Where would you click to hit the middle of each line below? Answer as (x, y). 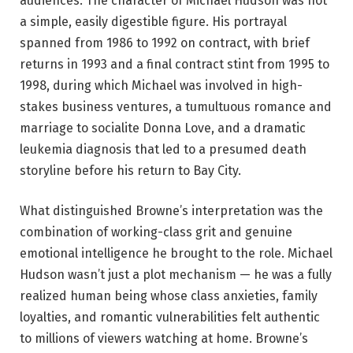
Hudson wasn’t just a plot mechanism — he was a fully (176, 275)
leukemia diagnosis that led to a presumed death (163, 149)
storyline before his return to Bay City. (130, 170)
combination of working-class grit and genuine (156, 232)
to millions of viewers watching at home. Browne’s (164, 339)
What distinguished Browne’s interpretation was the (171, 211)
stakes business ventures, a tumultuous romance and (176, 106)
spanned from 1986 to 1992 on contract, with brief (165, 43)
